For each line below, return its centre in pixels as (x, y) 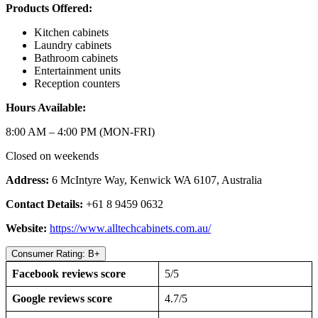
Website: (28, 229)
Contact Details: (46, 204)
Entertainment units (77, 71)
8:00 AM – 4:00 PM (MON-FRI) (80, 132)
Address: (29, 180)
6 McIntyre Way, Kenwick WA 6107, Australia (157, 180)
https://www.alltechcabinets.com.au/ (130, 229)
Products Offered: (50, 9)
